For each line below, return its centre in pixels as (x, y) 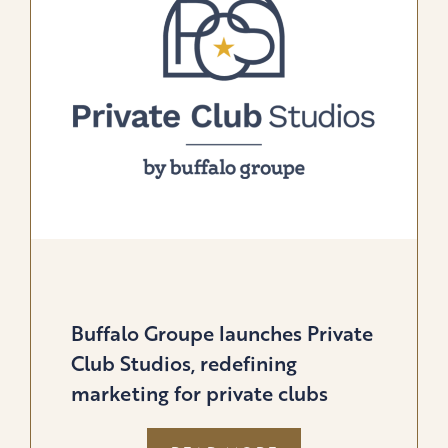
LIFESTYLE (323, 58)
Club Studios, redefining (184, 363)
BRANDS (314, 80)
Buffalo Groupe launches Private (222, 333)
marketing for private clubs (199, 393)
